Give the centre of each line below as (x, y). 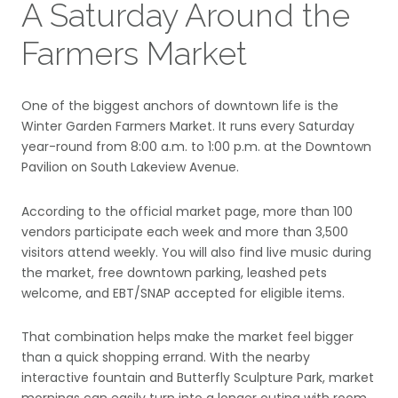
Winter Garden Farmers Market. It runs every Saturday (188, 127)
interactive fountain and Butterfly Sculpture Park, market (198, 378)
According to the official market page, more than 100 (187, 211)
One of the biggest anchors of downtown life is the (180, 106)
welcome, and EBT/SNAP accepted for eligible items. (183, 293)
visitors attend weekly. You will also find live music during (196, 252)
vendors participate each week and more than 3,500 (185, 231)
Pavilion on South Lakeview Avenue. (130, 167)
